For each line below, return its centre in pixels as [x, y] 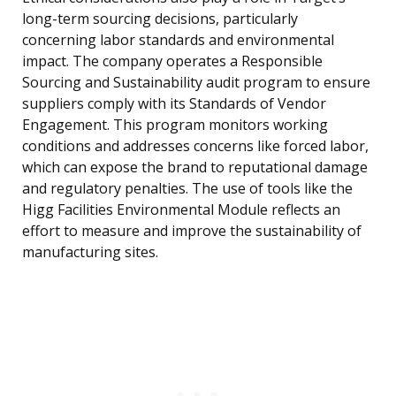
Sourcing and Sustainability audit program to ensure [196, 83]
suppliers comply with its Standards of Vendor [174, 104]
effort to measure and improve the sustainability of [192, 231]
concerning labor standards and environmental [178, 40]
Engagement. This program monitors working [175, 125]
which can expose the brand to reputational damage [195, 168]
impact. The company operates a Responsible [172, 61]
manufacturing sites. [90, 252]
